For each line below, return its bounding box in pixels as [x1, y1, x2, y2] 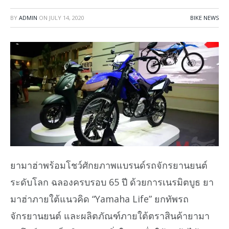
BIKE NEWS [190, 13, 219, 21]
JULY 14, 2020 [49, 13, 84, 21]
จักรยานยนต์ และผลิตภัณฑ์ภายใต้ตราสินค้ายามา [10, 209, 210, 222]
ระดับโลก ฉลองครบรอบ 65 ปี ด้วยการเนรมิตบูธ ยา [10, 175, 214, 188]
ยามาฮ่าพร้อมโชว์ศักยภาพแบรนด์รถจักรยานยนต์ [10, 158, 208, 171]
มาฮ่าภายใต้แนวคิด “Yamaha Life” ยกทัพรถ [10, 192, 189, 205]
